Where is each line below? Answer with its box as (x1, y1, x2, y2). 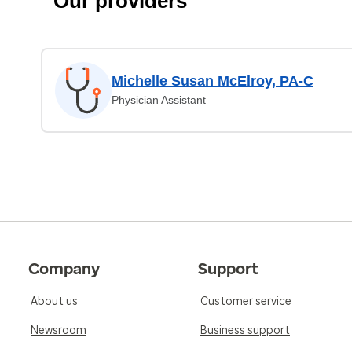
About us (31, 295, 78, 308)
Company (28, 259, 100, 278)
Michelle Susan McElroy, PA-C (112, 73, 313, 89)
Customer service (200, 295, 291, 308)
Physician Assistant (112, 93, 206, 106)
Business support (200, 324, 290, 337)
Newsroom (31, 324, 86, 337)
